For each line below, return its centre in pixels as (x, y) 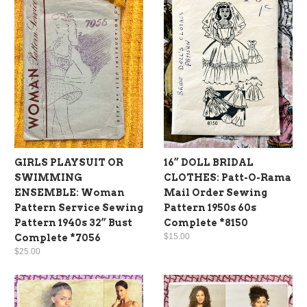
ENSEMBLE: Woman (70, 192)
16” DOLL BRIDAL (209, 162)
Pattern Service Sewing (79, 207)
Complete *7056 (58, 237)
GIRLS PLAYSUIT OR (69, 162)
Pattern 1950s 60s (210, 207)
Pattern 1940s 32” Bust (73, 222)
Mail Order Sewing (216, 192)
